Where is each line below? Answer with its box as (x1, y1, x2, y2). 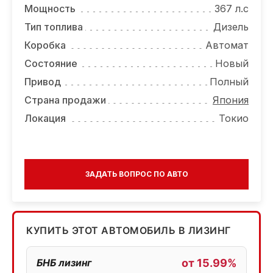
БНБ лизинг (37, 256, 91, 269)
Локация (24, 112, 66, 124)
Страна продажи (24, 93, 106, 106)
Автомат (205, 38, 249, 51)
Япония (213, 93, 249, 106)
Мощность (24, 2, 76, 15)
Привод (24, 75, 61, 88)
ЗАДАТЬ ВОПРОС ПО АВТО (85, 169, 188, 179)
